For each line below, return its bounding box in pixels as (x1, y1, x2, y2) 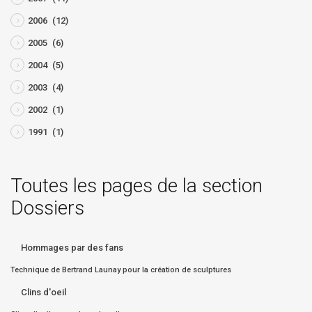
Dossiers (10, 196, 84, 219)
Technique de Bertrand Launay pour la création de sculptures (10, 265, 231, 274)
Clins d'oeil (21, 287, 66, 297)
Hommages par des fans (21, 242, 123, 253)
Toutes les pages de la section (10, 174, 263, 197)
